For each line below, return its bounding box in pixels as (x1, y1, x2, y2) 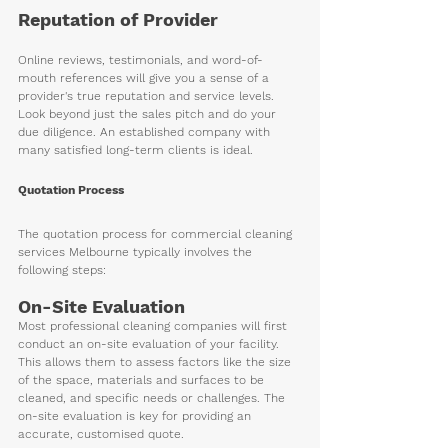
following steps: (18, 262, 106, 277)
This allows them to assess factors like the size (18, 354, 295, 369)
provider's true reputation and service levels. (18, 88, 278, 103)
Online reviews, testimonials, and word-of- (18, 52, 263, 67)
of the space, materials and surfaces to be (18, 372, 268, 387)
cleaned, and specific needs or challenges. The (18, 390, 289, 405)
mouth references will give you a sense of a (18, 70, 273, 85)
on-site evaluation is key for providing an (18, 408, 255, 423)
